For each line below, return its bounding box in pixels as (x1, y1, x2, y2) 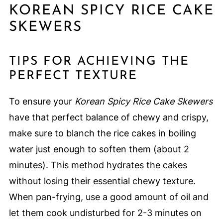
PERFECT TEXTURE (8, 70, 137, 83)
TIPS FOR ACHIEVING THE (8, 55, 189, 68)
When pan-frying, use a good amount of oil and (8, 192, 209, 203)
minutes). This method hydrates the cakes (8, 160, 187, 171)
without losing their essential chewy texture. (8, 176, 196, 187)
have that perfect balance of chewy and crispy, (8, 112, 209, 123)
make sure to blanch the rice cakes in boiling (8, 128, 196, 139)
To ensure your (8, 96, 75, 107)
